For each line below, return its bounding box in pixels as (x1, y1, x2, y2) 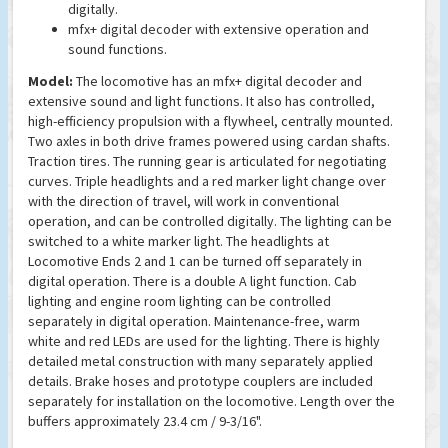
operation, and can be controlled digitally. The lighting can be (28, 212, 392, 231)
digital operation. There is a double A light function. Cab (28, 272, 357, 291)
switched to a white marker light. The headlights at (28, 232, 329, 251)
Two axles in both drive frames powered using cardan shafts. (28, 132, 390, 151)
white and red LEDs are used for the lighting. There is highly (28, 332, 380, 351)
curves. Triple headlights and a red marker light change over (28, 172, 386, 191)
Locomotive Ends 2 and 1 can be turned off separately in (28, 252, 362, 271)
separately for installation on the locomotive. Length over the (28, 392, 395, 411)
